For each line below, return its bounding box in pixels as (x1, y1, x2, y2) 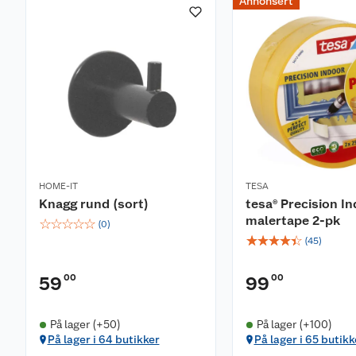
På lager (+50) (49, 318, 121, 331)
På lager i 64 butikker (47, 333, 160, 346)
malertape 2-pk (246, 213, 340, 228)
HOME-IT (39, 180, 78, 192)
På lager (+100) (256, 318, 332, 331)
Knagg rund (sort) (39, 196, 149, 211)
